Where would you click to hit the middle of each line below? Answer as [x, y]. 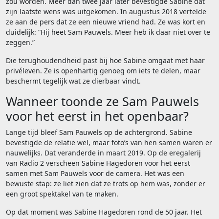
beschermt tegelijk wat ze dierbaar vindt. [73, 81]
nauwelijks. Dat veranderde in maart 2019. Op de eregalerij [103, 153]
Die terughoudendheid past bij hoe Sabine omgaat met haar [105, 60]
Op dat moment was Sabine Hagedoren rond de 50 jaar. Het [104, 212]
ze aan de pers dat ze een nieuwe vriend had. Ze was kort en [106, 22]
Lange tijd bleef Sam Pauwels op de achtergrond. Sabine [99, 132]
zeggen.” [20, 42]
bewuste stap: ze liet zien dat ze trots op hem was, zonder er [106, 183]
